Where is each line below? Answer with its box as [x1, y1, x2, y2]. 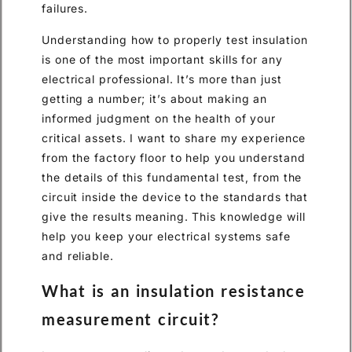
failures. [42, 2, 89, 16]
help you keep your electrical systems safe [42, 229, 291, 243]
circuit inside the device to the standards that [42, 189, 309, 203]
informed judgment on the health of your [42, 111, 277, 125]
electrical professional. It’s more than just [42, 71, 282, 86]
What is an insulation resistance [42, 281, 305, 301]
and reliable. [42, 248, 114, 262]
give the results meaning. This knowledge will [42, 209, 306, 223]
